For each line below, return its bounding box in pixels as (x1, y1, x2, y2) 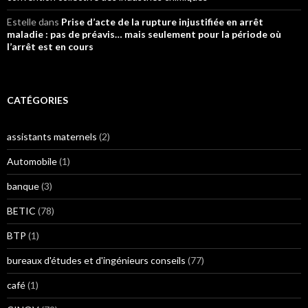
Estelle (7, 16, 36, 27)
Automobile (7, 155, 57, 167)
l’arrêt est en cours (7, 41, 93, 52)
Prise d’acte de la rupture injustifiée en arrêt (61, 16, 263, 27)
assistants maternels (7, 131, 97, 142)
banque (7, 180, 39, 192)
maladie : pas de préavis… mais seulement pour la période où (7, 28, 281, 40)
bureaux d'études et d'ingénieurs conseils (7, 254, 186, 266)
